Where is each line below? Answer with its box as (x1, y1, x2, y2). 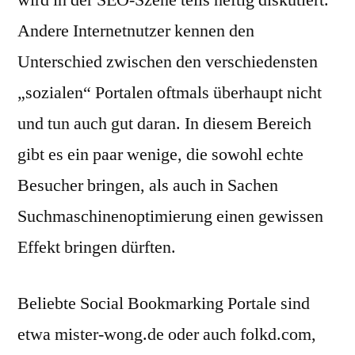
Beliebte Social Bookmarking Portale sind (17, 292, 310, 315)
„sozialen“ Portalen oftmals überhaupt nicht (17, 82, 322, 104)
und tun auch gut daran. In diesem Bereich (17, 113, 311, 135)
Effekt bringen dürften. (17, 236, 176, 258)
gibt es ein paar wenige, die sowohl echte (17, 143, 303, 166)
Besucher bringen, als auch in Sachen (17, 174, 278, 197)
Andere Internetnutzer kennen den (17, 20, 254, 42)
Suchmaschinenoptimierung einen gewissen (17, 205, 323, 227)
